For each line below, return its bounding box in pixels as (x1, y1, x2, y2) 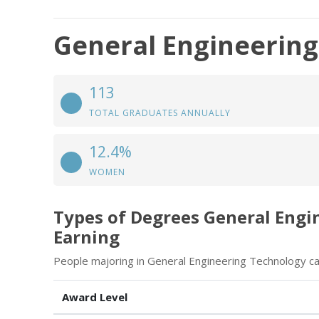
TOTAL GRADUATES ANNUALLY (89, 107, 231, 119)
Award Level (62, 290, 127, 304)
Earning (53, 225, 120, 249)
